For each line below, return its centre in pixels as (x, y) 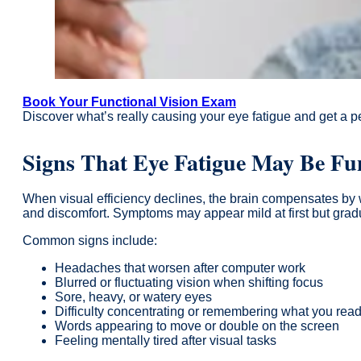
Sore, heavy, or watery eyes (133, 297)
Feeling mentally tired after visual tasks (166, 340)
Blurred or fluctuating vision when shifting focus (189, 282)
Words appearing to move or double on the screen (197, 326)
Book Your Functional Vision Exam (129, 102)
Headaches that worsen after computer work (180, 268)
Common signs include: (90, 240)
